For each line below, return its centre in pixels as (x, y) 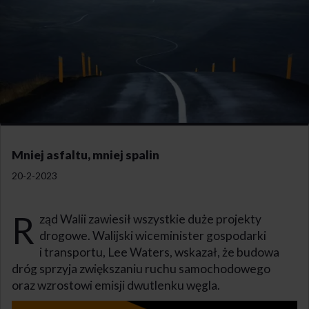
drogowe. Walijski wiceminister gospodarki (152, 235)
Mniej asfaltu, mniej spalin (86, 154)
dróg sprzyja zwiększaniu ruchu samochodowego (141, 268)
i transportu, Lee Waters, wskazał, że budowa (159, 252)
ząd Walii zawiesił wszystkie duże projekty (150, 219)
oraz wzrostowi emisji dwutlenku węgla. (116, 285)
